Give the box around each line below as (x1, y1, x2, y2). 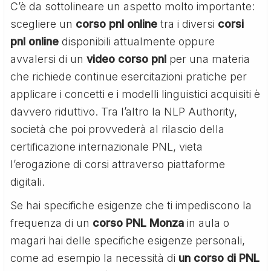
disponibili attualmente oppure (59, 34, 215, 48)
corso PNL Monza (90, 216, 184, 229)
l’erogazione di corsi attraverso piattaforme (10, 157, 226, 171)
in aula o (184, 216, 230, 229)
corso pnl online (76, 17, 158, 30)
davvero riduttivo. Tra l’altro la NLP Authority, (10, 105, 238, 118)
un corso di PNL (175, 251, 260, 264)
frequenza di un (10, 216, 90, 229)
